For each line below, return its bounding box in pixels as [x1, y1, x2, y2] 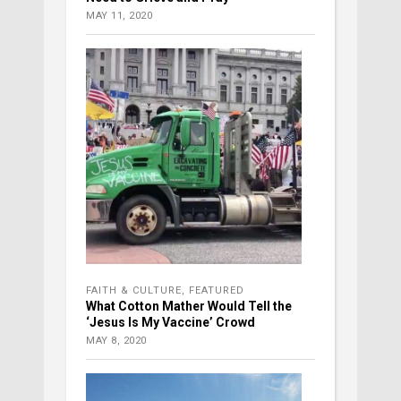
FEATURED [189, 284, 244, 296]
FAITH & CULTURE [86, 284, 182, 296]
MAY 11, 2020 [86, 9, 152, 21]
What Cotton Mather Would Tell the [86, 298, 292, 313]
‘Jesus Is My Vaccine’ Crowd [86, 314, 255, 329]
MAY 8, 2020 [86, 334, 147, 346]
